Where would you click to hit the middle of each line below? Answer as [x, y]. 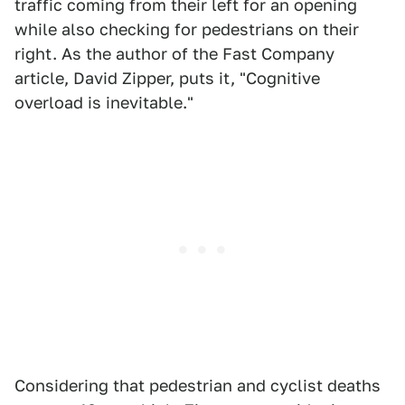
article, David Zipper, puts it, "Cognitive [167, 79]
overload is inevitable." [104, 103]
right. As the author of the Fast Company [174, 54]
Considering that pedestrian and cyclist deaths [198, 386]
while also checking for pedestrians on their [187, 30]
